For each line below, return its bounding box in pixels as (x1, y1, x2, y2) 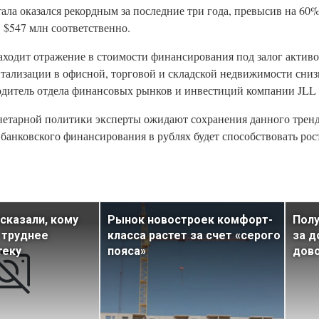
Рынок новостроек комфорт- (108, 212, 273, 226)
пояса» (108, 244, 146, 258)
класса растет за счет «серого (108, 228, 281, 242)
